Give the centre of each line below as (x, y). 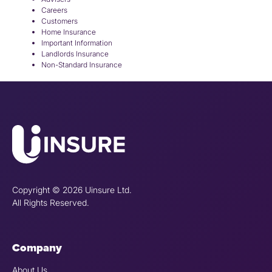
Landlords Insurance (75, 54)
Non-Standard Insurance (82, 65)
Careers (54, 10)
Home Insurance (69, 32)
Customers (59, 21)
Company (37, 248)
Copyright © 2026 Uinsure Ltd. (72, 190)
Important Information (77, 43)
